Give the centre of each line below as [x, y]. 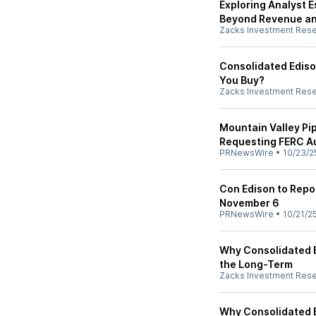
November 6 [249, 203]
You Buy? [242, 80]
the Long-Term [256, 264]
